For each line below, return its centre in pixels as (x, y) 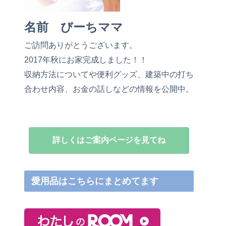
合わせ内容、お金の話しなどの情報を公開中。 (109, 89)
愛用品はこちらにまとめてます (95, 181)
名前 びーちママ (74, 27)
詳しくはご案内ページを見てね (109, 140)
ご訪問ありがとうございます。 (81, 45)
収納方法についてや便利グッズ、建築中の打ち (109, 74)
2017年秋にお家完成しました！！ (86, 59)
